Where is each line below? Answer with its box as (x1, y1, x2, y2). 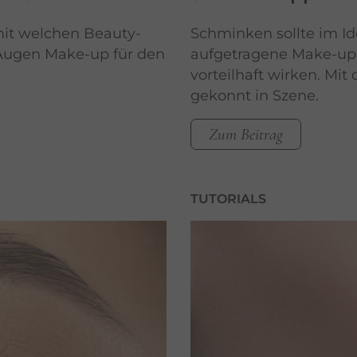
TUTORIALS (190, 191, 266, 207)
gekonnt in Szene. (190, 87, 319, 105)
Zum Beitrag (209, 124, 283, 145)
